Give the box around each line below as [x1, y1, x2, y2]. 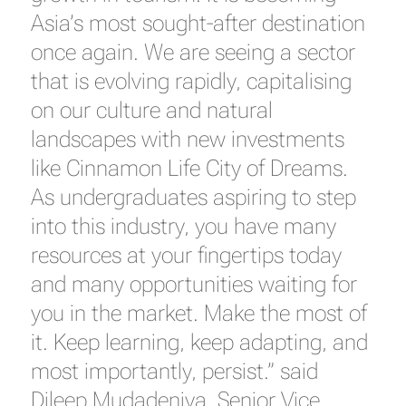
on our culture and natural [30, 96, 273, 123]
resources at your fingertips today [30, 241, 342, 268]
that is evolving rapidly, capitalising [30, 67, 352, 94]
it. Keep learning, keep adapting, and [30, 328, 368, 355]
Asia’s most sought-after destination [30, 9, 365, 36]
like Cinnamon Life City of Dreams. [30, 154, 348, 181]
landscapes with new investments [30, 125, 344, 152]
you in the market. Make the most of [30, 299, 367, 326]
